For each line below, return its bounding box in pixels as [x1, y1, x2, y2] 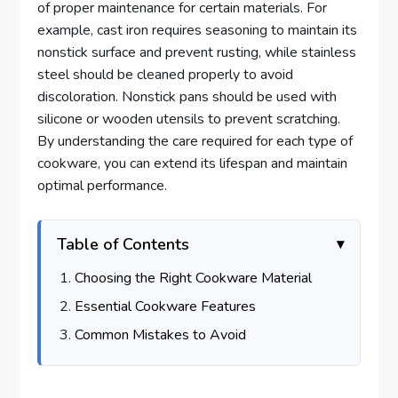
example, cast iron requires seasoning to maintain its [37, 20, 358, 40]
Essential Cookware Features [75, 297, 257, 317]
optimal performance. [37, 175, 168, 195]
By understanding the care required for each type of [37, 131, 354, 151]
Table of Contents [57, 234, 190, 256]
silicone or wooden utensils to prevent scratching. [37, 108, 341, 129]
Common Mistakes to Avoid [75, 325, 247, 346]
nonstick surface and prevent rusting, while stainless [37, 42, 357, 62]
